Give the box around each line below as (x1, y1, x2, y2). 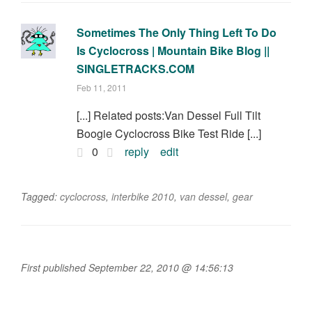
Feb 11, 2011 (76, 81, 127, 94)
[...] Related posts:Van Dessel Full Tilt (76, 107, 260, 124)
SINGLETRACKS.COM (76, 61, 194, 77)
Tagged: (21, 189, 60, 204)
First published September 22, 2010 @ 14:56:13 (21, 260, 233, 275)
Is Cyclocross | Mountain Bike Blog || (76, 42, 270, 59)
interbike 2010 (111, 189, 174, 204)
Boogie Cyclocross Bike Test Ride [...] (76, 125, 261, 142)
